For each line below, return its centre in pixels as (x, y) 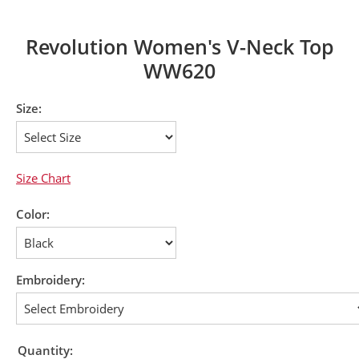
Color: (33, 214)
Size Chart (43, 177)
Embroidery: (50, 279)
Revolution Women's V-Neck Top (179, 46)
